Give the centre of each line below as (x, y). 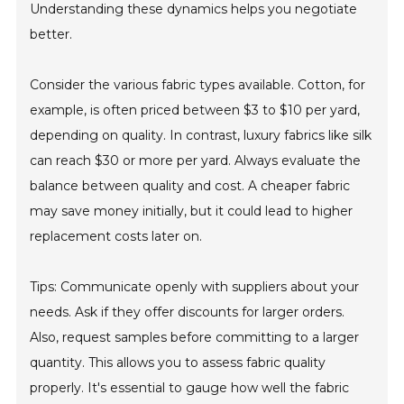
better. (51, 35)
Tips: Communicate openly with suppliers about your (195, 287)
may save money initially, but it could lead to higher (192, 211)
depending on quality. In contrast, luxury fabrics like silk (201, 136)
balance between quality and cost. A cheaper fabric (190, 186)
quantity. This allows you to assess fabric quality (178, 363)
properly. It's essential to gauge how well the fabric (190, 388)
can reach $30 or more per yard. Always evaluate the (196, 161)
